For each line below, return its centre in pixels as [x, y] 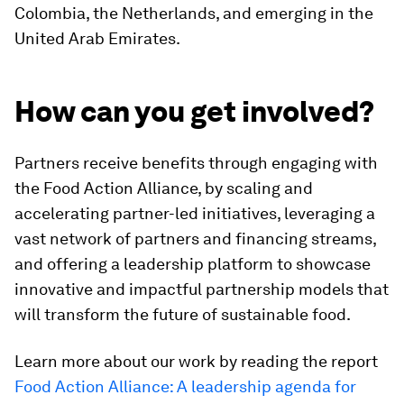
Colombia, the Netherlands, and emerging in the [194, 13]
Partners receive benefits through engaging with [196, 162]
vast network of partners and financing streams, [195, 238]
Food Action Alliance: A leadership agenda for [185, 386]
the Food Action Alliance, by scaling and [164, 188]
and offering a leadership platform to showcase [193, 263]
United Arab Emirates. [97, 38]
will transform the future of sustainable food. [183, 314]
